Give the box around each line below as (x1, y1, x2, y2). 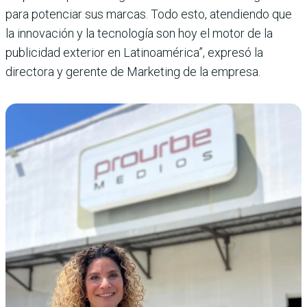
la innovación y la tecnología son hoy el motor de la (5, 25, 273, 40)
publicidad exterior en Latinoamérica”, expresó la (5, 45, 263, 60)
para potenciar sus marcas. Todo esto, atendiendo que (5, 6, 292, 21)
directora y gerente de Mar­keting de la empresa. (5, 64, 260, 79)
